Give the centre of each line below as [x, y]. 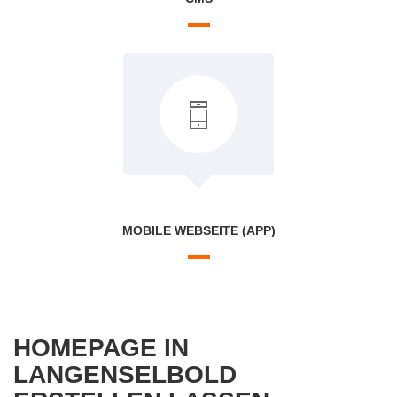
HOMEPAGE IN [101, 347]
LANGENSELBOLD [125, 374]
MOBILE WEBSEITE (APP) [198, 231]
